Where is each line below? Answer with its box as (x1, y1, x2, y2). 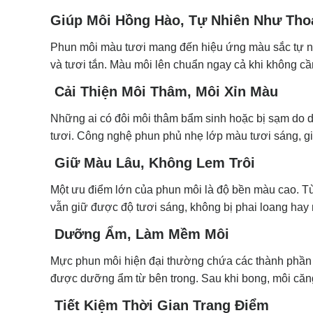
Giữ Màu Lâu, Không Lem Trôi (50, 154, 255, 170)
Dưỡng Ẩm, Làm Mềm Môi (50, 226, 229, 242)
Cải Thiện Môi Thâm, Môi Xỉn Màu (50, 83, 278, 99)
